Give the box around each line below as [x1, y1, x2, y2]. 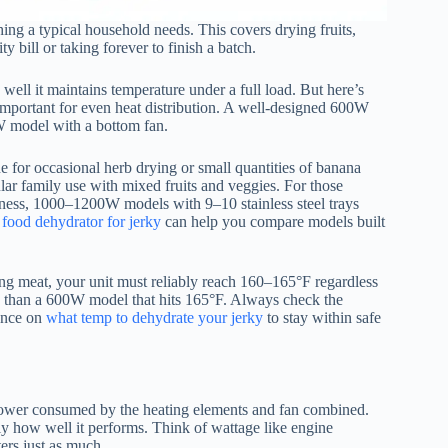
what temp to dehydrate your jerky [46, 308, 263, 326]
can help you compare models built [161, 212, 385, 230]
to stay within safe [263, 308, 381, 326]
